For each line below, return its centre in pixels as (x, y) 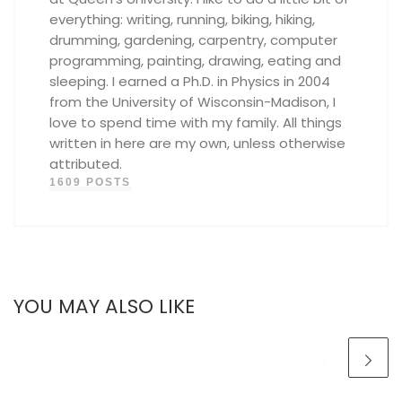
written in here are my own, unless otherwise (197, 144)
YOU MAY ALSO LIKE (104, 307)
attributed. (85, 164)
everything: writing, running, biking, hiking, (182, 20)
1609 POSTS (90, 183)
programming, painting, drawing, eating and (195, 61)
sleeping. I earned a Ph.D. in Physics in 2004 (189, 82)
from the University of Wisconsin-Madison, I (192, 102)
